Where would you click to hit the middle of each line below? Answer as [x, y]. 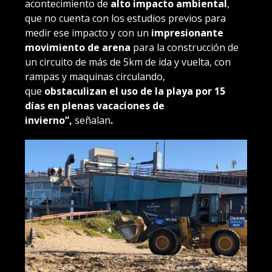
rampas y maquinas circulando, [95, 76]
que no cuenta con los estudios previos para [125, 18]
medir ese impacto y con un [88, 32]
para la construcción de [185, 47]
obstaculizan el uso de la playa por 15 [135, 91]
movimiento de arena [78, 47]
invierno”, [50, 120]
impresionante [187, 32]
